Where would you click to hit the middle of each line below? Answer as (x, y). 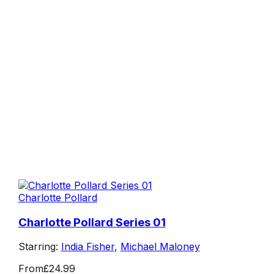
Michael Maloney (160, 247)
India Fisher (87, 247)
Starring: (39, 247)
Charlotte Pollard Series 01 (92, 222)
